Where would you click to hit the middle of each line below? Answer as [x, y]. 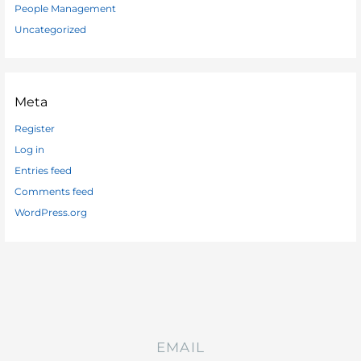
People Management [66, 8]
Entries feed [44, 171]
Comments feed [54, 192]
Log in [30, 150]
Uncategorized [51, 29]
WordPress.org [51, 213]
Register [35, 129]
